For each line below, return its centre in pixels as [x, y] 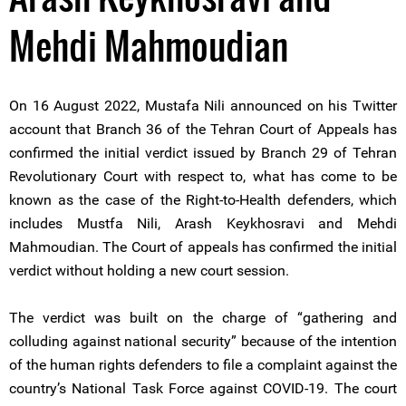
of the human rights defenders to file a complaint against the [203, 365]
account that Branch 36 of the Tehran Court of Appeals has [203, 129]
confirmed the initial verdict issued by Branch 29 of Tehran [203, 153]
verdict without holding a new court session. [149, 271]
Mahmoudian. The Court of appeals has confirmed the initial [203, 247]
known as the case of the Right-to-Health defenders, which [203, 200]
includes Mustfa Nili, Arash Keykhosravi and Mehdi [203, 223]
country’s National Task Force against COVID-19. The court [203, 388]
